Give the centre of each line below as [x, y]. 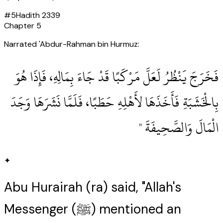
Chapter [20, 26]
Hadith [29, 15]
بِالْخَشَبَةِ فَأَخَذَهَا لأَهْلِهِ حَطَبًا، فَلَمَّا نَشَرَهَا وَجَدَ [115, 103]
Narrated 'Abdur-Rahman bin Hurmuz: [72, 44]
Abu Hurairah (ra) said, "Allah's [93, 187]
